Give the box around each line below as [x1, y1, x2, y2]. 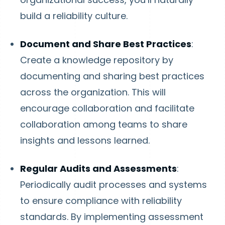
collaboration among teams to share [20, 118, 187, 131]
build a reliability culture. [20, 10, 128, 22]
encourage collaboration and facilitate [20, 102, 194, 115]
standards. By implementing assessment [20, 210, 203, 223]
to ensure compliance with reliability [20, 194, 182, 207]
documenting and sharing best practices [20, 70, 204, 82]
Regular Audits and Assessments [20, 162, 177, 175]
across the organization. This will [20, 86, 166, 98]
